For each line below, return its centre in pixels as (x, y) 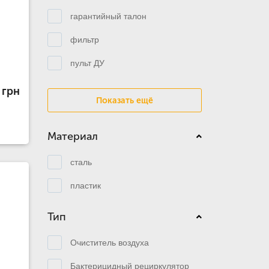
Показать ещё (124, 100)
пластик (85, 185)
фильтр (84, 39)
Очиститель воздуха (109, 242)
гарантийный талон (108, 16)
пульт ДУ (87, 63)
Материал (72, 136)
